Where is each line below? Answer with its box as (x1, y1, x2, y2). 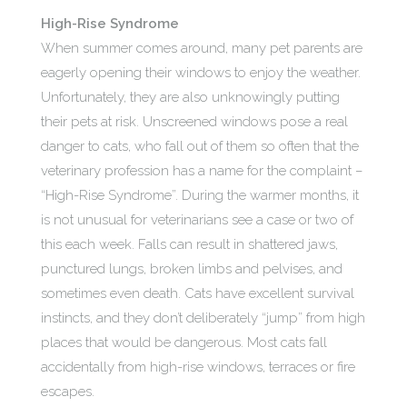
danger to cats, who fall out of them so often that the (41, 138, 359, 154)
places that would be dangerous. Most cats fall (41, 334, 327, 351)
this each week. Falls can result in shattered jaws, (41, 236, 338, 253)
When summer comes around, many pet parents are (41, 40, 362, 56)
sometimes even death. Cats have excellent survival (41, 285, 354, 302)
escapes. (41, 383, 94, 400)
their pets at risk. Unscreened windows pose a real (41, 114, 348, 130)
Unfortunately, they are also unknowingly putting (41, 89, 340, 105)
